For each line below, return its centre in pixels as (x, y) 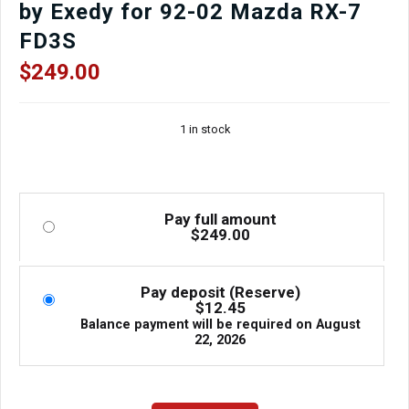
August (338, 324)
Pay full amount (220, 219)
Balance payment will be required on (198, 324)
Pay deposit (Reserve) (220, 292)
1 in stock (204, 129)
